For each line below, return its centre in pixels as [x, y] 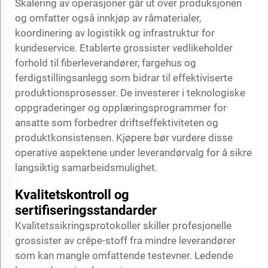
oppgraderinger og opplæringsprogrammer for [121, 107]
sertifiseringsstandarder [86, 210]
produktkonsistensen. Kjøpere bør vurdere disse [124, 137]
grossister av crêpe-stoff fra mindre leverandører [125, 240]
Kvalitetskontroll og [72, 194]
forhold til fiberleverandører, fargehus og [106, 63]
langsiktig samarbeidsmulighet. [86, 167]
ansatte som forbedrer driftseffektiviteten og [117, 122]
